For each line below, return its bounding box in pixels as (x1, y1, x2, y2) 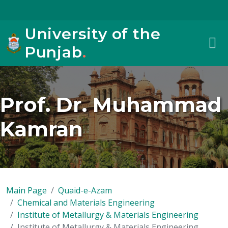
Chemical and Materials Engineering (17, 197, 155, 208)
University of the (24, 24, 161, 43)
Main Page (6, 185, 47, 196)
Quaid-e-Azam (58, 185, 112, 196)
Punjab (24, 43, 82, 62)
